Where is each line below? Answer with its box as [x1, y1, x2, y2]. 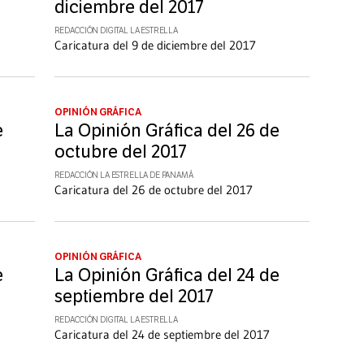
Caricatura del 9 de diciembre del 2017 [54, 37, 256, 54]
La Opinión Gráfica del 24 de [54, 265, 279, 287]
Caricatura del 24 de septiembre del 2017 [54, 327, 270, 343]
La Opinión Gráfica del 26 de [54, 120, 279, 142]
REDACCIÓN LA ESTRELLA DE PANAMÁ [54, 171, 193, 181]
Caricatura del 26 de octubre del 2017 [54, 182, 253, 198]
